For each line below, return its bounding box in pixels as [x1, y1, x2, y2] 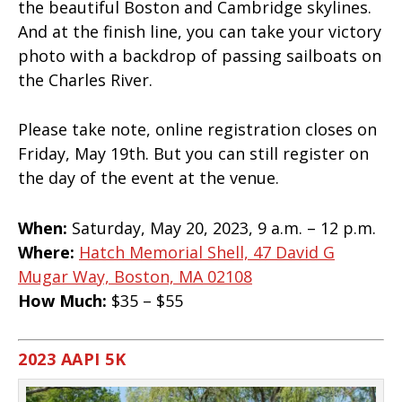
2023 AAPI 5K [18, 347, 126, 370]
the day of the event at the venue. [18, 167, 279, 189]
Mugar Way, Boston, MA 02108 [18, 266, 252, 288]
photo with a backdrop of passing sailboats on [18, 44, 381, 66]
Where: [18, 241, 79, 264]
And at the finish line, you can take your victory [18, 20, 381, 42]
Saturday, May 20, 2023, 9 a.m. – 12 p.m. [67, 217, 376, 240]
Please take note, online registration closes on [18, 118, 377, 141]
